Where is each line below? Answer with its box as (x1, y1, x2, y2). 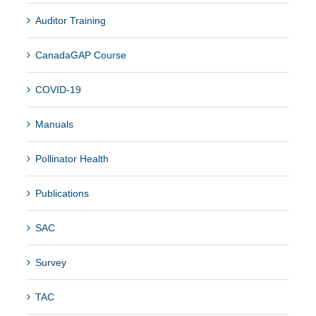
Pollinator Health (35, 152, 109, 164)
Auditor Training (35, 14, 106, 26)
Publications (35, 187, 89, 199)
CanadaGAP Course (35, 49, 126, 61)
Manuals (35, 118, 73, 130)
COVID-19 (35, 83, 81, 95)
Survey (35, 256, 66, 268)
